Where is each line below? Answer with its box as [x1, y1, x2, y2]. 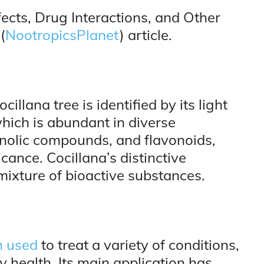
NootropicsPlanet [5, 26, 120, 44]
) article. [120, 26, 172, 44]
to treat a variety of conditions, [38, 236, 239, 254]
